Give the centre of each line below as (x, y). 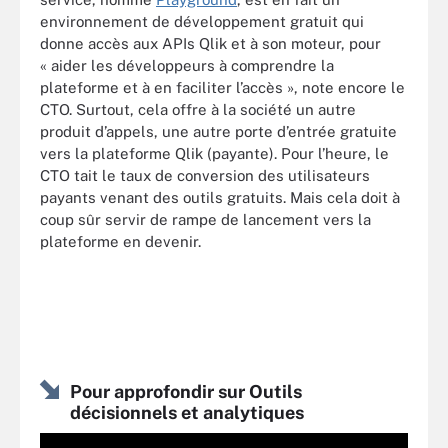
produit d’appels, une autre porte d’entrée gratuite (218, 131)
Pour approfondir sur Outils (186, 391)
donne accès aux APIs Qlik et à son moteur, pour (210, 43)
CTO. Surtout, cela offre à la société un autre (198, 109)
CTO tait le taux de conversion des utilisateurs (205, 175)
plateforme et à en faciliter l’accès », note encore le (222, 87)
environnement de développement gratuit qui (202, 21)
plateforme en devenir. (120, 241)
